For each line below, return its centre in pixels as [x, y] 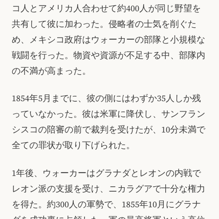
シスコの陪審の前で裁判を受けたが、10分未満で [109, 130]
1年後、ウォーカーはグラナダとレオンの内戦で [106, 173]
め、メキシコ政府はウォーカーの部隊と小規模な [109, 39]
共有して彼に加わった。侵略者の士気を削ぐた [104, 24]
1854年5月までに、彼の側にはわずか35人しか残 [106, 99]
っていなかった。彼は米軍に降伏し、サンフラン [109, 114]
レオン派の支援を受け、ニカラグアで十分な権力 [109, 188]
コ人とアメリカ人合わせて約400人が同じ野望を [106, 8]
